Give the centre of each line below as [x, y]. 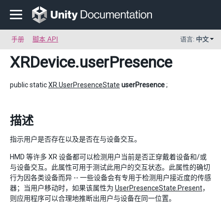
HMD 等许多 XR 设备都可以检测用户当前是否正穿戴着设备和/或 [108, 157]
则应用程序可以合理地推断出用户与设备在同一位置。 [93, 198]
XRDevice [42, 62]
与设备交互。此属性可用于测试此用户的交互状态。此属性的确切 [110, 167]
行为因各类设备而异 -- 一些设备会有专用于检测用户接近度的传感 [110, 178]
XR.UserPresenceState [84, 85]
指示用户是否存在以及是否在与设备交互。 [75, 139]
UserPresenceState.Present [159, 188]
